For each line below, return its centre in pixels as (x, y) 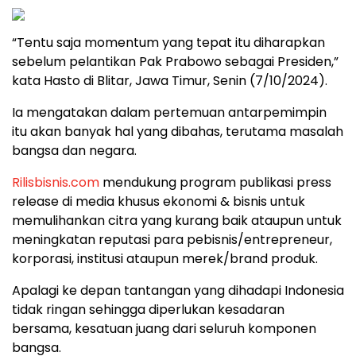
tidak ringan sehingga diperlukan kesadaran (148, 309)
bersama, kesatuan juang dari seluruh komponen (164, 328)
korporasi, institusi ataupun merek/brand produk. (165, 258)
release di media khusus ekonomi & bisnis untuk (159, 201)
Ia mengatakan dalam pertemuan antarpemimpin (169, 112)
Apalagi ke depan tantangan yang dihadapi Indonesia (178, 290)
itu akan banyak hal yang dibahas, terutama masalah (178, 131)
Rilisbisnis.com (56, 182)
